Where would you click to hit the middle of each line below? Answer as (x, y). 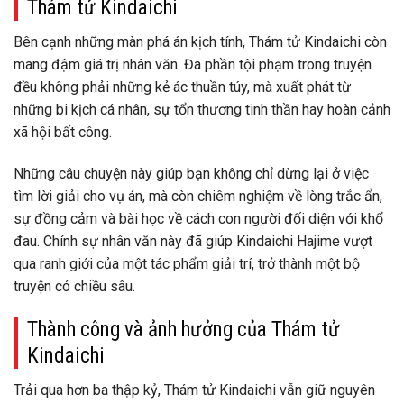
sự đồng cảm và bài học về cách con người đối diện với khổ (198, 218)
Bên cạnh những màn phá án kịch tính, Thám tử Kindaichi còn (200, 42)
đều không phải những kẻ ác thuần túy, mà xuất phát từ (182, 87)
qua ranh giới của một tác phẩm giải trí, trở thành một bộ (187, 263)
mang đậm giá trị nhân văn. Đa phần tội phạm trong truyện (193, 65)
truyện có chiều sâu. (74, 286)
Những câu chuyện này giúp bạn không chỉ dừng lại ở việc (191, 173)
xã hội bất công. (63, 133)
